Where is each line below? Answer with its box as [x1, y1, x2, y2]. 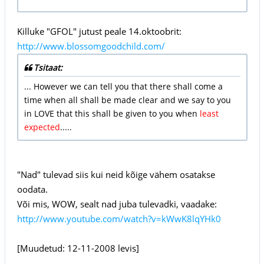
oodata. [16, 183, 48, 195]
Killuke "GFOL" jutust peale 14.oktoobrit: [16, 25, 181, 37]
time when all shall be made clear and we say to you [24, 94, 231, 105]
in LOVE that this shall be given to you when [24, 107, 200, 119]
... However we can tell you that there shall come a [24, 80, 223, 92]
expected [24, 121, 60, 133]
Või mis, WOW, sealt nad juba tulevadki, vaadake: [16, 197, 217, 210]
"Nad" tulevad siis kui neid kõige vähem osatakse [16, 168, 215, 180]
